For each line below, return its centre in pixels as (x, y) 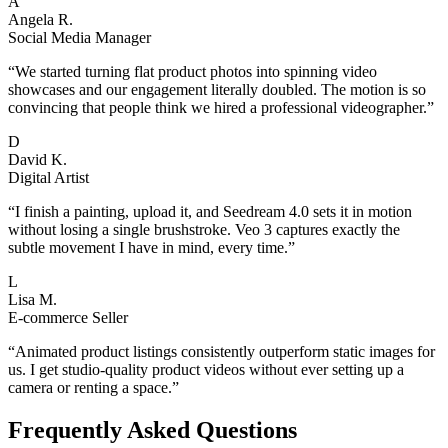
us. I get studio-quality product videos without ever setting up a (206, 369)
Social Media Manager (79, 37)
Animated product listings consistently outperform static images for (225, 351)
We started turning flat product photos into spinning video (196, 71)
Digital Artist (48, 177)
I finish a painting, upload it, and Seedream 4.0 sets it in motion (213, 211)
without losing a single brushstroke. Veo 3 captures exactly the (204, 229)
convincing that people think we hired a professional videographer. (217, 107)
